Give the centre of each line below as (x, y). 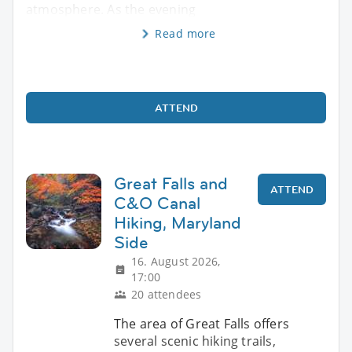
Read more (185, 33)
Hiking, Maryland (178, 222)
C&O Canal (157, 203)
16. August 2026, (176, 261)
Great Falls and (171, 183)
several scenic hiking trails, (195, 341)
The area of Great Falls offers (202, 323)
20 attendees (167, 294)
